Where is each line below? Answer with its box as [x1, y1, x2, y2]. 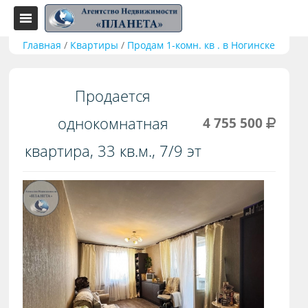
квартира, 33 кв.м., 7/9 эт [24, 140, 201, 162]
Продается [75, 85, 151, 107]
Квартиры [70, 38, 119, 52]
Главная [23, 38, 62, 52]
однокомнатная [57, 113, 168, 134]
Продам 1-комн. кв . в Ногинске [127, 38, 276, 52]
